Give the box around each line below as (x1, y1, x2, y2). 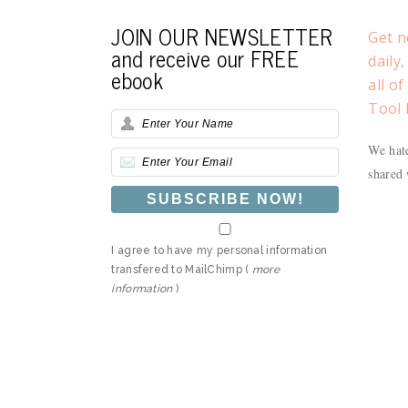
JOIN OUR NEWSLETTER (111, 18, 333, 55)
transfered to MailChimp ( (111, 263, 252, 277)
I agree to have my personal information (111, 244, 328, 258)
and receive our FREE (111, 40, 299, 76)
